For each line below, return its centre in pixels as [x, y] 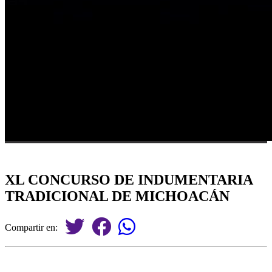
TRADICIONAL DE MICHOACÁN [117, 196]
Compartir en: [35, 227]
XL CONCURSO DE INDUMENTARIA [129, 179]
